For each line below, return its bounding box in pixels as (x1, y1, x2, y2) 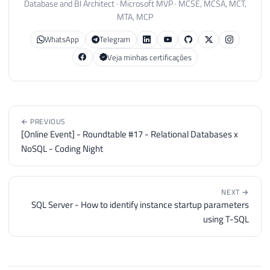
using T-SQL (203, 212, 249, 226)
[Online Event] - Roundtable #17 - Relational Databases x (21, 127, 238, 141)
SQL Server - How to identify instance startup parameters (31, 197, 249, 212)
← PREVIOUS (21, 115, 66, 127)
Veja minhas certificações (107, 51, 192, 63)
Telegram (99, 33, 131, 46)
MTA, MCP (117, 10, 153, 24)
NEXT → (221, 186, 249, 198)
